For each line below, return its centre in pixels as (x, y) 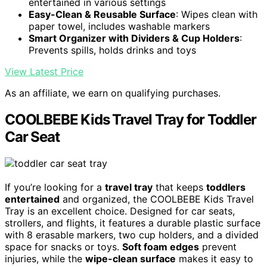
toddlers (226, 187)
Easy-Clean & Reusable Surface (102, 15)
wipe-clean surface (131, 259)
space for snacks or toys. (63, 247)
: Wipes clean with (217, 15)
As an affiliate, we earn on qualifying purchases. (113, 93)
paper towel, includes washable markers (119, 27)
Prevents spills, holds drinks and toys (112, 50)
